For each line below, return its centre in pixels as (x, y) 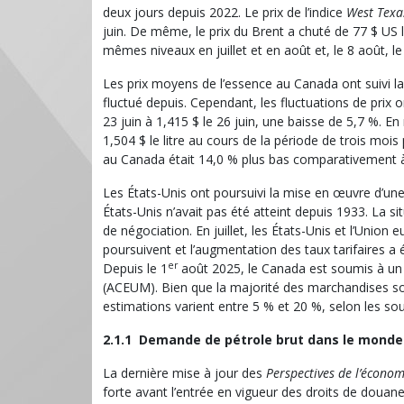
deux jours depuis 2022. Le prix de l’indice (225, 12)
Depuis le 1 (135, 268)
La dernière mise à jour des (184, 372)
